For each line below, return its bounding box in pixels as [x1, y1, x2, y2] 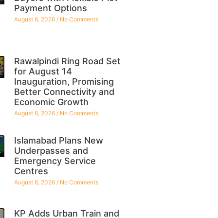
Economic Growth [14, 96, 89, 107]
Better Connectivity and [14, 86, 114, 97]
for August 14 [14, 66, 72, 76]
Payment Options [14, 2, 87, 13]
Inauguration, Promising [14, 76, 114, 87]
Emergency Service [14, 155, 96, 166]
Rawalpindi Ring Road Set [14, 55, 121, 66]
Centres [14, 165, 48, 176]
